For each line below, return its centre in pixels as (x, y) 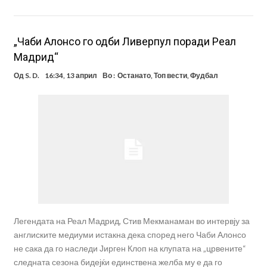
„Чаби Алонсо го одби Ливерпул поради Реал (125, 42)
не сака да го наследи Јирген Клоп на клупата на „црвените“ (130, 249)
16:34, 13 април (71, 76)
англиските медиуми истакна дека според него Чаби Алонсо (130, 235)
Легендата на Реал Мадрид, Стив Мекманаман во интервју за (131, 221)
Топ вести (170, 76)
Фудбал (204, 76)
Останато (134, 76)
